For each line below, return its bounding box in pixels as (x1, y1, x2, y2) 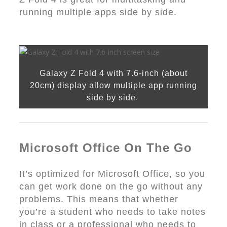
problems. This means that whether (19, 194, 178, 204)
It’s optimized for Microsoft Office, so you (19, 169, 205, 179)
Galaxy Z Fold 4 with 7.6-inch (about (40, 69, 187, 78)
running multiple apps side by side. (19, 7, 177, 17)
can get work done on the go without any (19, 181, 203, 192)
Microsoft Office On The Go (19, 141, 192, 155)
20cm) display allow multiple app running (30, 81, 197, 90)
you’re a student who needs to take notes (19, 207, 206, 217)
